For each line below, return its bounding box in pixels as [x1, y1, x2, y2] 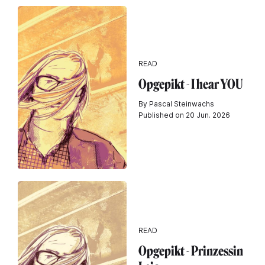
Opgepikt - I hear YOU [138, 76, 243, 92]
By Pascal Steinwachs [138, 99, 214, 108]
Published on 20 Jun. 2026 [138, 110, 230, 119]
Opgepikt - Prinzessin [138, 243, 243, 259]
